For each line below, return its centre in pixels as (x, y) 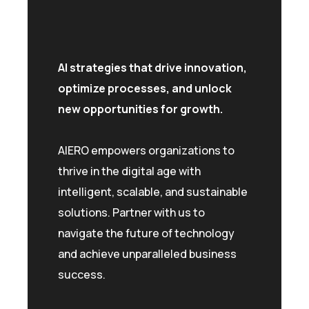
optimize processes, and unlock (145, 88)
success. (82, 274)
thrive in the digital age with (129, 171)
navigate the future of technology (146, 233)
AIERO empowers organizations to (146, 150)
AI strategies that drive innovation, (152, 67)
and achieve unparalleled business (147, 253)
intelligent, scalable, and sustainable (153, 191)
